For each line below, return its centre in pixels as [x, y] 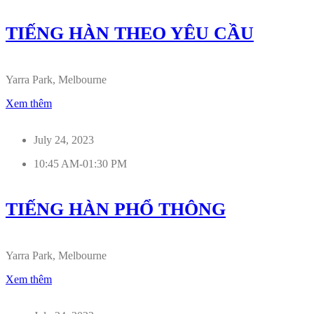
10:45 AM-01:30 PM [80, 163]
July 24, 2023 [64, 139]
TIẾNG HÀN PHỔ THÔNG [116, 210]
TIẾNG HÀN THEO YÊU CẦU [130, 34]
